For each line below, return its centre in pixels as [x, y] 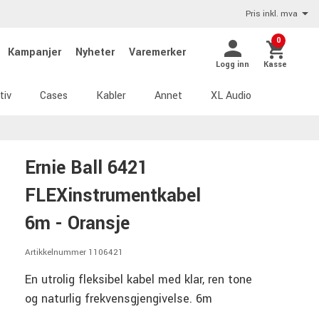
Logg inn [232, 64]
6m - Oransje [77, 224]
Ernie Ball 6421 [86, 168]
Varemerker [157, 52]
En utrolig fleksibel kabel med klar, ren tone [138, 279]
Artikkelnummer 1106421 [74, 252]
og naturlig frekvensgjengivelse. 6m [119, 298]
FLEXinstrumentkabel [113, 196]
